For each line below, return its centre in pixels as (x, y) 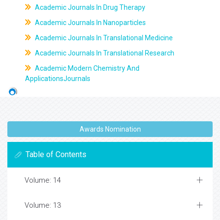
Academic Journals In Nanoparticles (89, 23)
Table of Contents (56, 155)
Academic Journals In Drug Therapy (89, 7)
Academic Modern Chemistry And (86, 68)
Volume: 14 (43, 180)
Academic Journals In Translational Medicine (103, 38)
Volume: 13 (43, 206)
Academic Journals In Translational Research (104, 53)
